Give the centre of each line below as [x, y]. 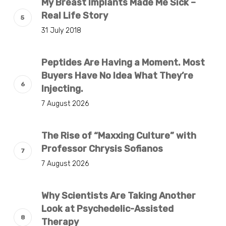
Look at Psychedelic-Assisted [107, 209]
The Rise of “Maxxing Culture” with [119, 136]
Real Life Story [74, 16]
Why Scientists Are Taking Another [118, 196]
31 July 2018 [61, 31]
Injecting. [62, 89]
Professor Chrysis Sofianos [102, 149]
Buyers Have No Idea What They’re [117, 76]
